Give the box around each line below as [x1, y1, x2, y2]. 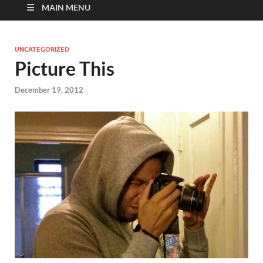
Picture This [15, 57, 114, 80]
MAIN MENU [42, 2, 90, 13]
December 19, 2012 [15, 85, 83, 95]
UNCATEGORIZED [15, 45, 69, 54]
